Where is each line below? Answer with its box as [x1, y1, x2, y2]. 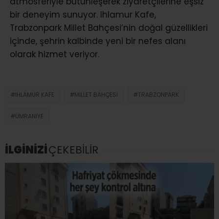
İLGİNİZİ [5, 142, 47, 158]
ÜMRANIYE [15, 112, 44, 121]
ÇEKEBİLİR [48, 142, 98, 158]
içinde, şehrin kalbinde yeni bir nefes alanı [10, 35, 186, 47]
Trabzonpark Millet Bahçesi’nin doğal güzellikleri [10, 22, 208, 34]
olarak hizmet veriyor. [10, 48, 99, 61]
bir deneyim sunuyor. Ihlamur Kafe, [10, 9, 156, 21]
